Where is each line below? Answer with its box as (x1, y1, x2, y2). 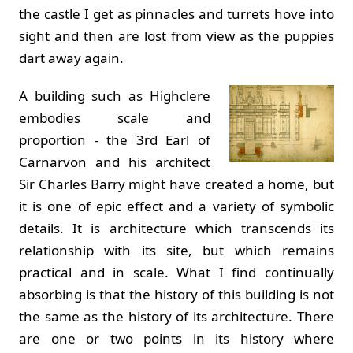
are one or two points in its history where (19, 329, 334, 347)
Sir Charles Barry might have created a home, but (19, 174, 334, 193)
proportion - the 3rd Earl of (19, 130, 210, 149)
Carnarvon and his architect (19, 152, 210, 171)
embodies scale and (19, 108, 210, 127)
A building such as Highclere (19, 86, 210, 105)
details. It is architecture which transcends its (19, 218, 334, 237)
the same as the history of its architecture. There (19, 307, 334, 325)
